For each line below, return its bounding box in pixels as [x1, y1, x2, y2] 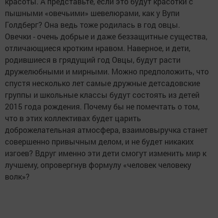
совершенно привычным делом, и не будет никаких [5, 136, 194, 147]
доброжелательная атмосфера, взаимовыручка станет [5, 125, 208, 135]
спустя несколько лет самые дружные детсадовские [5, 78, 200, 89]
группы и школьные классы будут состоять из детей [5, 90, 200, 100]
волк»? [5, 171, 30, 182]
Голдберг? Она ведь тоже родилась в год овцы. [5, 19, 180, 30]
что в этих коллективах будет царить [5, 113, 141, 124]
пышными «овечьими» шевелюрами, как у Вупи [5, 8, 180, 18]
